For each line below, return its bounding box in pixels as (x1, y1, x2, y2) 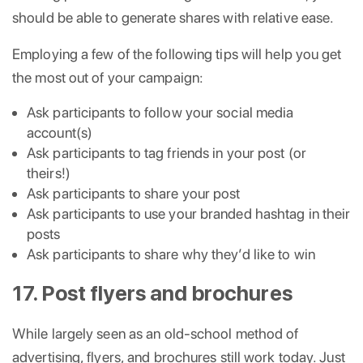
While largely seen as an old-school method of (12, 324, 299, 342)
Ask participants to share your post (27, 184, 241, 202)
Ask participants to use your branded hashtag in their (27, 204, 351, 222)
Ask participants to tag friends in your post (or (27, 143, 306, 161)
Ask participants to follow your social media (27, 103, 294, 121)
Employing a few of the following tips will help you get (12, 45, 342, 62)
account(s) (27, 123, 92, 141)
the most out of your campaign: (12, 68, 204, 86)
